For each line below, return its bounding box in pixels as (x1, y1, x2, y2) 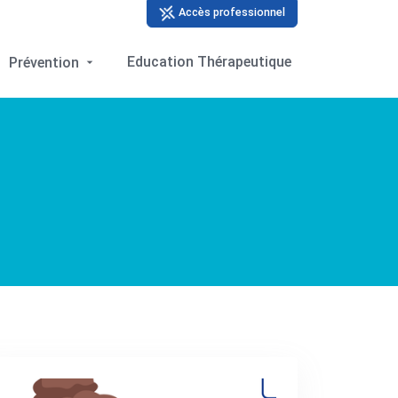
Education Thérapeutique (127, 52, 292, 70)
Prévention (9, 53, 84, 71)
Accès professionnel (176, 5, 286, 20)
